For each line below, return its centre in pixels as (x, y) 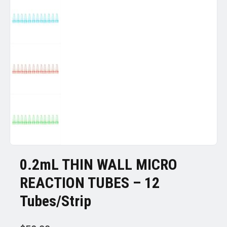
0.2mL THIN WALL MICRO (98, 164)
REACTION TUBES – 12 (89, 182)
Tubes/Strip (55, 201)
